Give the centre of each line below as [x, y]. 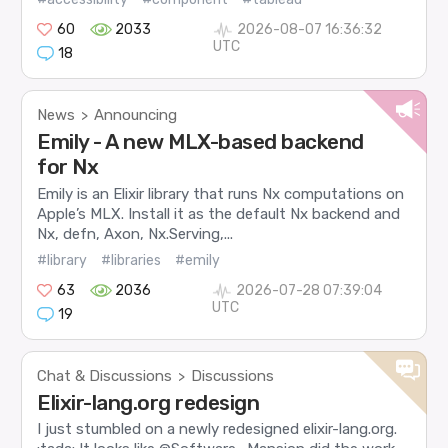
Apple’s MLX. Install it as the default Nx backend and [219, 213]
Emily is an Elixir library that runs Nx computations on [221, 193]
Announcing [136, 115]
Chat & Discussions [105, 376]
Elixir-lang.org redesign [148, 403]
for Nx [68, 167]
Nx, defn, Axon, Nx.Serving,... [135, 233]
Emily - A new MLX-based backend [200, 142]
